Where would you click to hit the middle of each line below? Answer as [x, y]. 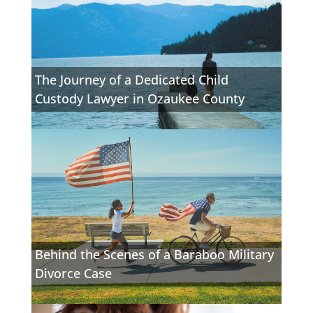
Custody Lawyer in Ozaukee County [140, 99]
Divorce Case [74, 274]
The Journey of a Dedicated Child [132, 80]
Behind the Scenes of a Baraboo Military [155, 255]
